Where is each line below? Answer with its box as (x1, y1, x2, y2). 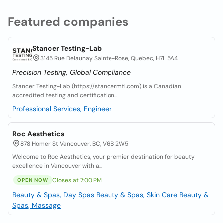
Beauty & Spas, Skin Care (96, 190, 179, 199)
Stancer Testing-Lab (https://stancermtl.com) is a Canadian (12, 82, 181, 90)
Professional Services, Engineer (12, 104, 111, 113)
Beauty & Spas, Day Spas (12, 190, 96, 199)
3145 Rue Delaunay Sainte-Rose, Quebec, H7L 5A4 (40, 54, 178, 62)
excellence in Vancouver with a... (12, 162, 102, 170)
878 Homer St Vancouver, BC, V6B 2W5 (20, 140, 128, 148)
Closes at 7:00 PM (52, 176, 102, 184)
